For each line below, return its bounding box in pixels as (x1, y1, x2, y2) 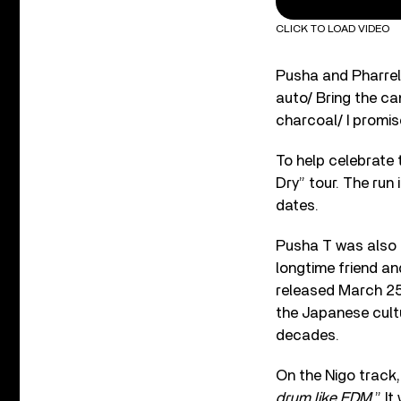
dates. (276, 197, 319, 213)
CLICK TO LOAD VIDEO (276, 22, 389, 34)
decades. (276, 327, 339, 343)
